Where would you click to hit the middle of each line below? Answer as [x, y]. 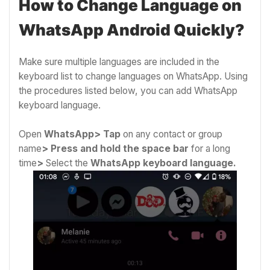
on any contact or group [171, 134]
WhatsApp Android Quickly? [132, 30]
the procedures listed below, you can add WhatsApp [128, 91]
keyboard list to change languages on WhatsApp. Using [133, 77]
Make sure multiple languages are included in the [119, 62]
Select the [68, 163]
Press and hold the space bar [120, 148]
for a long [211, 148]
